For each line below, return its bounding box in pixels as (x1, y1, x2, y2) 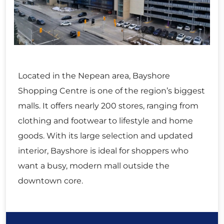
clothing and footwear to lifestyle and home (18, 115, 193, 125)
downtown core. (18, 175, 83, 185)
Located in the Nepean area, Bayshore (18, 70, 170, 80)
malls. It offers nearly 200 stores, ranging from (18, 100, 198, 110)
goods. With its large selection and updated (18, 130, 193, 140)
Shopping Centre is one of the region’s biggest (18, 85, 205, 95)
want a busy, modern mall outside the (18, 160, 169, 170)
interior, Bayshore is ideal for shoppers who (18, 145, 188, 155)
